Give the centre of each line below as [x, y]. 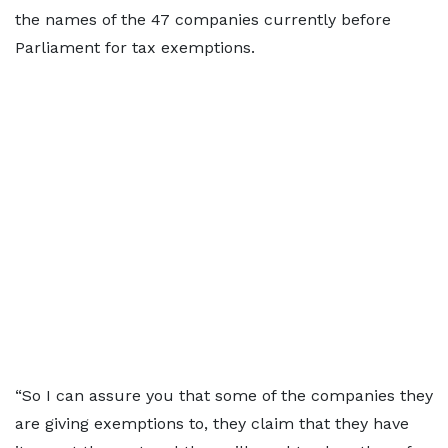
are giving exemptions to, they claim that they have [212, 423]
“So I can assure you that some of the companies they [224, 395]
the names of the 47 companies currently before [203, 19]
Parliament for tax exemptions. [135, 47]
